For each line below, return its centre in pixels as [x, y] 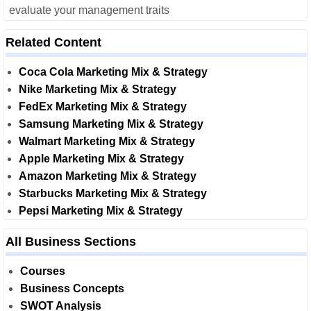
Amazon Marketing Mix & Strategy [108, 176]
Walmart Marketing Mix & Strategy [107, 141]
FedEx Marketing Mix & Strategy [103, 107]
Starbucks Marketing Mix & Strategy [113, 193]
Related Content [53, 42]
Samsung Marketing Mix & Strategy [111, 124]
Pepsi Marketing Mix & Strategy [101, 211]
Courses [43, 271]
